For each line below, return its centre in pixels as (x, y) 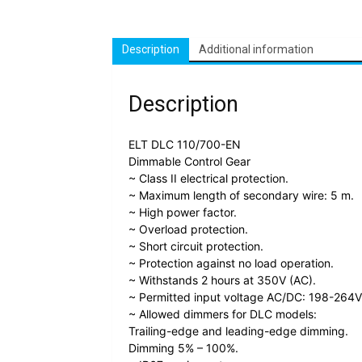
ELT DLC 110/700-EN (185, 145)
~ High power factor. (183, 213)
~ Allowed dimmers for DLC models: (223, 314)
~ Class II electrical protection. (208, 179)
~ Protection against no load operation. (231, 263)
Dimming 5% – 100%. (183, 348)
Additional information (256, 50)
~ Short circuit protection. (196, 246)
